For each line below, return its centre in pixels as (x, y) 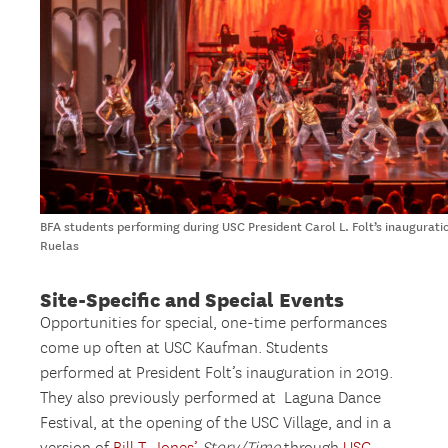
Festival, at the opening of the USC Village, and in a (216, 423)
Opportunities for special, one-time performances (214, 323)
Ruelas (60, 245)
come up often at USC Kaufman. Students (184, 348)
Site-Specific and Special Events (192, 299)
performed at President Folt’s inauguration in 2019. (217, 373)
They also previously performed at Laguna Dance (211, 398)
